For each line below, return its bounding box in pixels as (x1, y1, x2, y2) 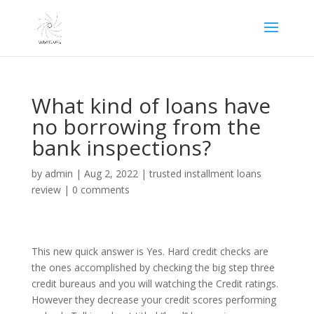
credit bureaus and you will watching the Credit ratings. (31, 277, 278, 290)
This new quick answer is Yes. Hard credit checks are (31, 245, 268, 258)
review (31, 183, 61, 196)
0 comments (71, 183, 130, 196)
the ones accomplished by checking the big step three (31, 261, 275, 274)
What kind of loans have (31, 91, 271, 120)
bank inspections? (31, 133, 211, 162)
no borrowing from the (31, 112, 261, 141)
